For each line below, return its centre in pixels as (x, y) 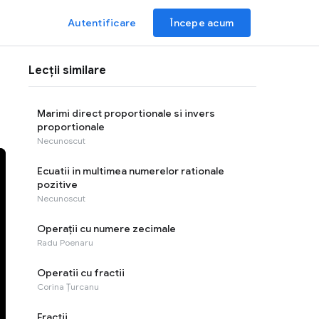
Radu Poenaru (65, 242)
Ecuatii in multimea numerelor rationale (131, 171)
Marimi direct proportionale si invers (126, 113)
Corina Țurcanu (68, 287)
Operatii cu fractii (81, 273)
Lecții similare (67, 70)
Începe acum (202, 23)
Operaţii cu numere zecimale (106, 229)
